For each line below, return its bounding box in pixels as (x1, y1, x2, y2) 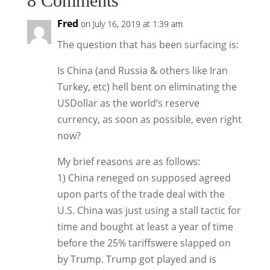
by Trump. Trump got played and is (57, 252, 216, 266)
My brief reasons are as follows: (57, 154, 200, 168)
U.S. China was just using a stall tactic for (57, 203, 241, 217)
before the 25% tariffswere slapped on (57, 236, 231, 250)
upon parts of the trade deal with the (57, 187, 225, 201)
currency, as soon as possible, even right (57, 112, 242, 126)
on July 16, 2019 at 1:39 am (80, 17, 183, 30)
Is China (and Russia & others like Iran (57, 63, 228, 77)
